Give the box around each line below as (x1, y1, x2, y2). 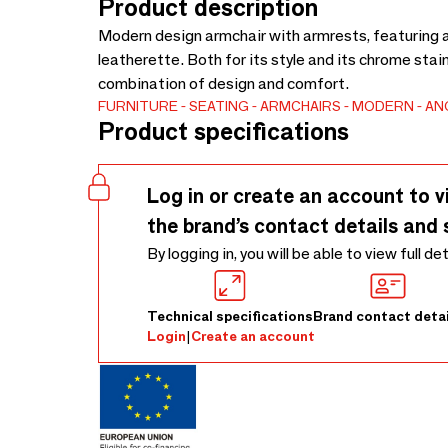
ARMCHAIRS (260, 97, 341, 115)
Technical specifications (147, 307, 313, 325)
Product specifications (98, 117, 349, 146)
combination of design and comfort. (98, 74, 349, 93)
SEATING (189, 97, 249, 115)
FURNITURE (98, 97, 178, 115)
